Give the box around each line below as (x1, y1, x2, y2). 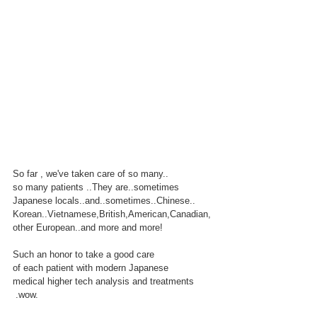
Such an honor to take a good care (13, 249, 154, 260)
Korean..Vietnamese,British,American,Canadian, (13, 209, 214, 220)
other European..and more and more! (13, 222, 163, 234)
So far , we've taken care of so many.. (13, 168, 168, 180)
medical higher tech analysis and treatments (13, 276, 194, 287)
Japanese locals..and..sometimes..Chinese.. (13, 195, 195, 207)
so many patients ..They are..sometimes (13, 182, 179, 193)
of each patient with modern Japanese (13, 263, 168, 274)
